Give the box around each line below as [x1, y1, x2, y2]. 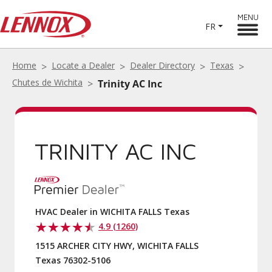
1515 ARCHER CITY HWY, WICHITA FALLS [35, 240, 199, 251]
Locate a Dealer [52, 59, 115, 71]
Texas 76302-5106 [35, 254, 110, 266]
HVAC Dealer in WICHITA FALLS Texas [35, 206, 189, 217]
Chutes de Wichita [12, 76, 83, 88]
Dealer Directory [130, 59, 195, 71]
